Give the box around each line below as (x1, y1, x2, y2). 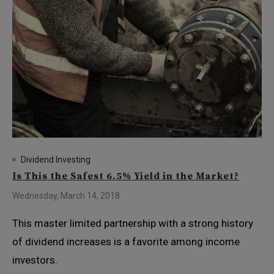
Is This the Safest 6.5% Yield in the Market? (12, 170, 239, 182)
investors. (12, 254, 57, 266)
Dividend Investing (21, 155, 91, 165)
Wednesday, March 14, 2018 (12, 191, 120, 201)
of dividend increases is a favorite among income (12, 235, 240, 248)
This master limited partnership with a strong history (12, 217, 253, 229)
